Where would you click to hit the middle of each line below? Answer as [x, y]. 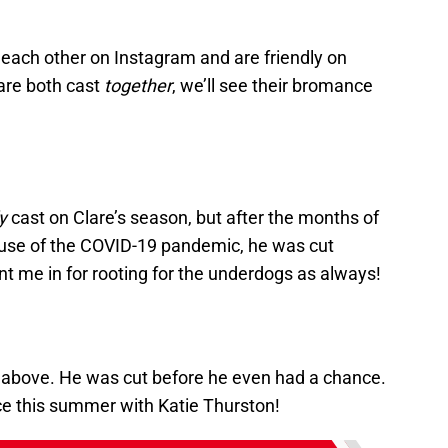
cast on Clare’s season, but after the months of [193, 217]
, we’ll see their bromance [272, 85]
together [138, 85]
